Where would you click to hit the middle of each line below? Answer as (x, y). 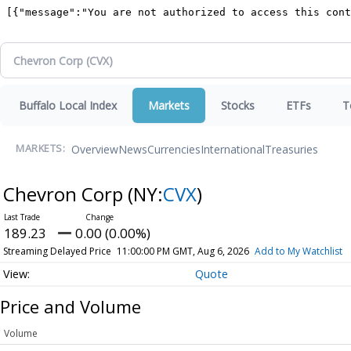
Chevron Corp (65, 194)
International (233, 149)
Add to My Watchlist (298, 251)
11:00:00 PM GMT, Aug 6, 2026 (183, 251)
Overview (95, 149)
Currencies (174, 149)
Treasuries (291, 149)
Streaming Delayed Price (57, 251)
